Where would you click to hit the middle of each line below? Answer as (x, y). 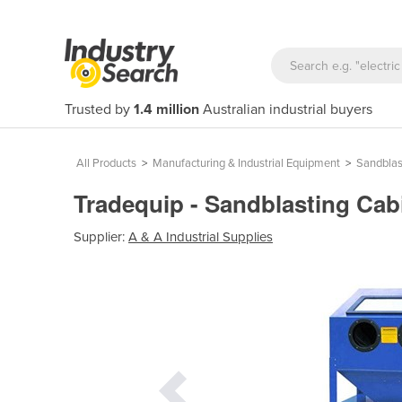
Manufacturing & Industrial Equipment (246, 163)
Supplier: (101, 236)
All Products (106, 163)
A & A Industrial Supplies (201, 236)
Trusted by (99, 109)
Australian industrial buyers (286, 109)
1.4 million (166, 109)
